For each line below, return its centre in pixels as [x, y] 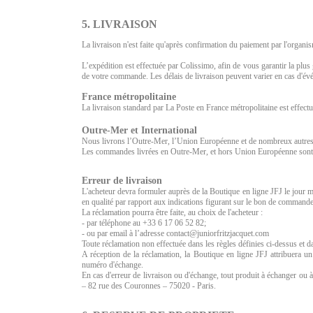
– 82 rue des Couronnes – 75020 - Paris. [149, 285]
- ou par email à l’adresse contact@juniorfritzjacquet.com [175, 233]
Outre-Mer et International [139, 130]
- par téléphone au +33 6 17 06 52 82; [144, 223]
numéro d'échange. [112, 264]
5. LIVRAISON [119, 24]
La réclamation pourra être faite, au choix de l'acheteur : [172, 212]
